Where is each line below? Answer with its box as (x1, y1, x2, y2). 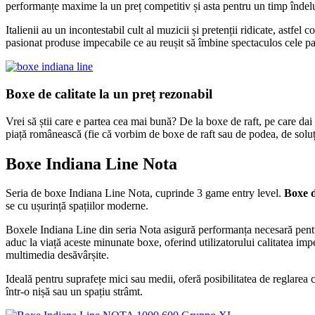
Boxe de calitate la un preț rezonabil (6, 86, 212, 101)
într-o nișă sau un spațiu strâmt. (6, 285, 143, 298)
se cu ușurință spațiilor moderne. (6, 200, 148, 212)
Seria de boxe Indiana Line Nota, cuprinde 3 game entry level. (6, 187, 284, 200)
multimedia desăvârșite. (6, 249, 109, 262)
